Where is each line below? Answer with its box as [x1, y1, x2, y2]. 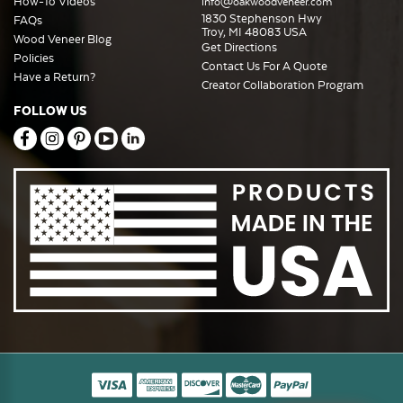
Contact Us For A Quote [201, 59, 327, 74]
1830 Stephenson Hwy [201, 12, 322, 26]
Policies [13, 51, 54, 66]
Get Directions [201, 40, 277, 55]
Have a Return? [13, 70, 95, 85]
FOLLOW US [13, 103, 87, 119]
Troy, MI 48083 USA [201, 25, 307, 40]
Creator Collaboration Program [201, 78, 363, 93]
